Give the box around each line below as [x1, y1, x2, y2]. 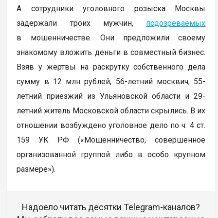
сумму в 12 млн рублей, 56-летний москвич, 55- [17, 76, 206, 86]
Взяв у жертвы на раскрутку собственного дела [17, 62, 206, 72]
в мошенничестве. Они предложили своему [17, 33, 206, 42]
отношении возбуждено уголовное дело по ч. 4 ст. [17, 120, 206, 130]
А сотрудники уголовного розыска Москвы [17, 3, 206, 13]
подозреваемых [146, 18, 206, 28]
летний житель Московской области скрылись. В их [17, 106, 206, 115]
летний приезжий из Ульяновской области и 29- [17, 91, 206, 101]
